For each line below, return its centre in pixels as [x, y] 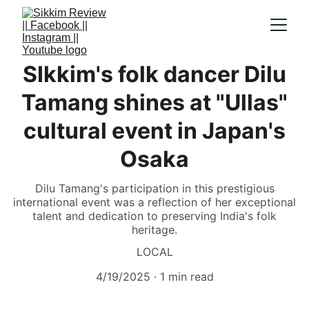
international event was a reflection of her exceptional [154, 202]
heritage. [154, 230]
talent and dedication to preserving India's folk [154, 216]
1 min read [187, 277]
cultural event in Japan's [154, 131]
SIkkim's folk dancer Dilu [154, 74]
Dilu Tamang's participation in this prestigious [154, 188]
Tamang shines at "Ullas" [154, 102]
